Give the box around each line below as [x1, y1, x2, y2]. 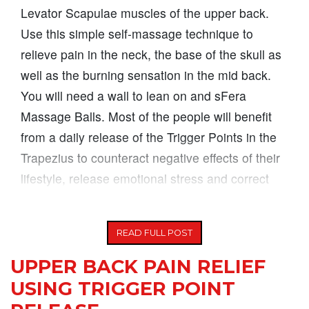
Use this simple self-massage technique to [21, 25, 253, 43]
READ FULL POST [117, 228, 192, 239]
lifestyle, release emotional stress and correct [21, 170, 269, 188]
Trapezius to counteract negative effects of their [21, 149, 280, 167]
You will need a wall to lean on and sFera [21, 87, 246, 105]
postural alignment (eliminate [21, 190, 179, 208]
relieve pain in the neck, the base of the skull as [21, 46, 281, 63]
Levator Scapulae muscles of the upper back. [21, 4, 269, 22]
